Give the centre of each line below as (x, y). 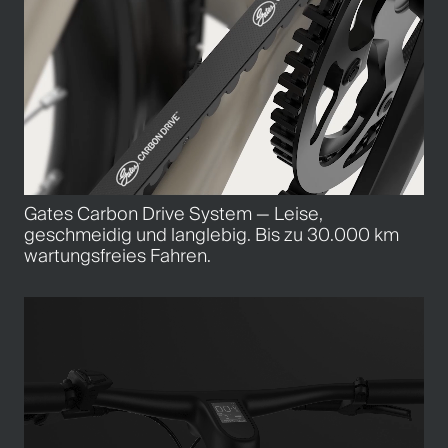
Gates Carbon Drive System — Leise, (173, 213)
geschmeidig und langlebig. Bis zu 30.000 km (211, 234)
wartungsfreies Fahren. (117, 255)
